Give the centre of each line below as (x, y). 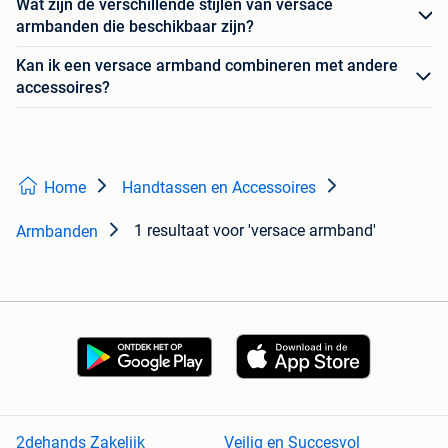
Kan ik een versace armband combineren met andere (207, 65)
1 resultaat (171, 230)
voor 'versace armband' (294, 230)
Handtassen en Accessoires (219, 187)
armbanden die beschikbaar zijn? (135, 26)
